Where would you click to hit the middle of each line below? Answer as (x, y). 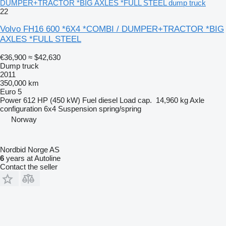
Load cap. (136, 100)
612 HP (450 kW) (52, 100)
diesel (108, 100)
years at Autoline (32, 158)
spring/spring (120, 108)
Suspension (77, 108)
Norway (24, 119)
